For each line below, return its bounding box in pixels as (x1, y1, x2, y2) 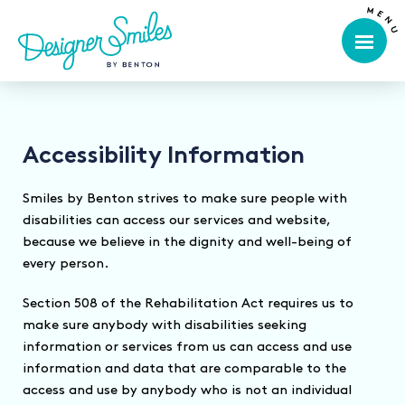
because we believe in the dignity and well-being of (23, 236, 352, 249)
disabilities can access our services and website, (23, 214, 330, 227)
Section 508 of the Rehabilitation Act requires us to (23, 297, 353, 310)
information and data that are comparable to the (23, 363, 346, 375)
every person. (23, 258, 108, 270)
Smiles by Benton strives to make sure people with (23, 193, 347, 205)
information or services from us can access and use (23, 341, 352, 353)
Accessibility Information (23, 146, 305, 168)
